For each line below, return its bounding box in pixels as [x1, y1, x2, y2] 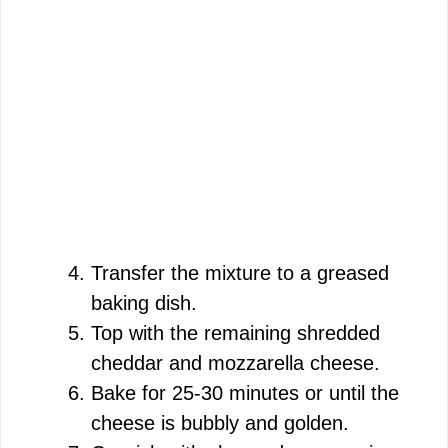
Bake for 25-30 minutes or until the [91, 381, 399, 404]
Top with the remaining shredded [91, 321, 380, 344]
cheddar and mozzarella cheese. [91, 351, 380, 374]
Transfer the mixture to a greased [91, 261, 389, 284]
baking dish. [91, 291, 197, 314]
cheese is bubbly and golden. [91, 411, 349, 434]
